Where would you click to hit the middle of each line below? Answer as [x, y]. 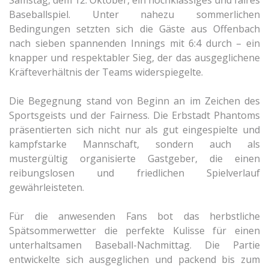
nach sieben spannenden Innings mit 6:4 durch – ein [134, 44]
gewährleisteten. [47, 188]
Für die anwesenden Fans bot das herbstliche [134, 216]
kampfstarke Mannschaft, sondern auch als [134, 144]
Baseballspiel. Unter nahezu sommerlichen [134, 15]
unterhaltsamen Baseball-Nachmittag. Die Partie [134, 245]
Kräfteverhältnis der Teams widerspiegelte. [106, 72]
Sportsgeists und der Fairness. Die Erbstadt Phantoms [134, 116]
